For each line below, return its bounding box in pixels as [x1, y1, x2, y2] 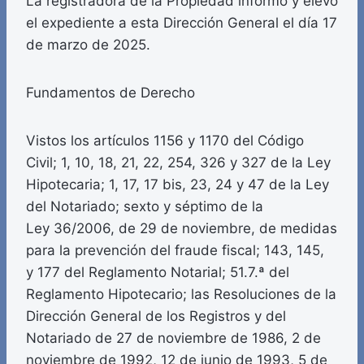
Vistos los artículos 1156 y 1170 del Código [26, 132, 304, 149]
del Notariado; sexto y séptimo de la [26, 198, 263, 215]
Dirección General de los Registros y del [26, 308, 286, 325]
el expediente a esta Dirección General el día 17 [26, 15, 337, 32]
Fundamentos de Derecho [26, 84, 195, 102]
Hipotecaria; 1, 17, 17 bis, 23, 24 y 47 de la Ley [26, 176, 329, 193]
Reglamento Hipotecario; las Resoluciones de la [26, 286, 336, 303]
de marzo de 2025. [26, 37, 150, 54]
